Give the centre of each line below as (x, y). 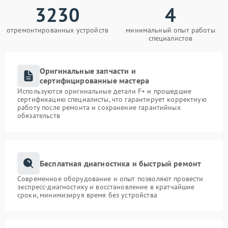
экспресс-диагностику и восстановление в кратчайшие (106, 187)
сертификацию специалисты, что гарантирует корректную (112, 99)
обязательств (39, 116)
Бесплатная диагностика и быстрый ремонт (121, 163)
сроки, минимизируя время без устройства (87, 195)
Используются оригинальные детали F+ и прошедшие (105, 91)
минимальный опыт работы (170, 30)
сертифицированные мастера (95, 80)
